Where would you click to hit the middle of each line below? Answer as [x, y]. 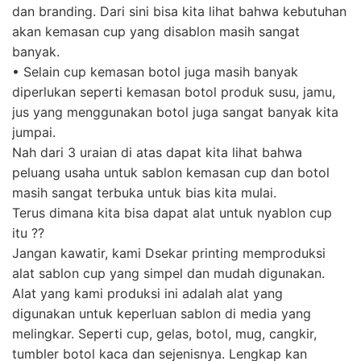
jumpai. [34, 132]
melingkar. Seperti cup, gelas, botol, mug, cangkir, [164, 333]
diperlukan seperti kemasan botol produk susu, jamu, [174, 91]
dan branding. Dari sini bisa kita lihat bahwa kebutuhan [179, 11]
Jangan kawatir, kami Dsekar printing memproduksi [169, 253]
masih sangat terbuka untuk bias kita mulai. [144, 192]
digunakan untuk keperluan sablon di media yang [162, 313]
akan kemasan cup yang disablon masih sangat [156, 31]
